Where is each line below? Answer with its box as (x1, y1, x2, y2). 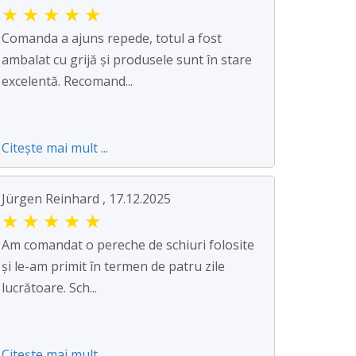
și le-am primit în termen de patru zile (2, 257, 225, 275)
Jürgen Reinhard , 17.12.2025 (2, 189, 171, 207)
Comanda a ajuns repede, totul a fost (2, 29, 222, 47)
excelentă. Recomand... (2, 72, 133, 90)
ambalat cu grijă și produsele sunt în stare (2, 50, 252, 68)
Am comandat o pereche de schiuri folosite (2, 235, 254, 253)
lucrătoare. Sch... (2, 278, 97, 296)
